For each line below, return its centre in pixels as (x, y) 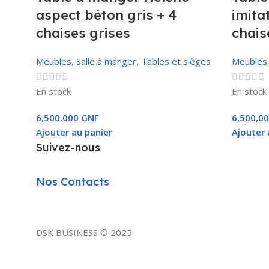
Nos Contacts (73, 181)
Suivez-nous (68, 147)
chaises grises (83, 33)
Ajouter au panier (74, 132)
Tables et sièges (176, 61)
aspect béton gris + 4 (106, 15)
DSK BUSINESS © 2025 (84, 232)
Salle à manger (106, 61)
